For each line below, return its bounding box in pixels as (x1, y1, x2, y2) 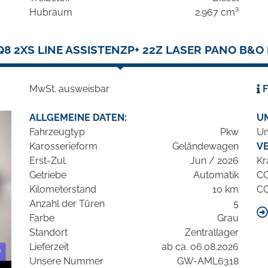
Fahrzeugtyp (29, 126, 85, 138)
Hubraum (29, 7, 72, 19)
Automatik (193, 169, 239, 181)
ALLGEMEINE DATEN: (29, 112, 127, 124)
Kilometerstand (29, 184, 96, 196)
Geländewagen (172, 141, 239, 153)
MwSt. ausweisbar (29, 83, 109, 95)
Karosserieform (29, 141, 98, 153)
